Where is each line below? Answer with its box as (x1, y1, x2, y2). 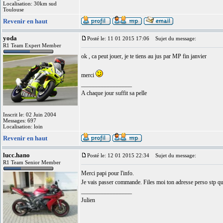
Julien (81, 197, 95, 204)
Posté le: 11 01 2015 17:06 (87, 35, 149, 41)
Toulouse (3, 6, 24, 12)
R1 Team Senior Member (3, 159, 61, 165)
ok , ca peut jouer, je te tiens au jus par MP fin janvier (81, 53, 207, 60)
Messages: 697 (3, 117, 36, 123)
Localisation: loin (3, 123, 43, 129)
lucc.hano (3, 151, 30, 159)
